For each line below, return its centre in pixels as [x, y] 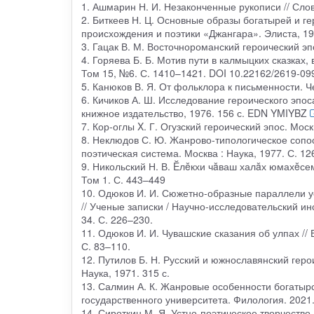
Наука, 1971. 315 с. [125, 273]
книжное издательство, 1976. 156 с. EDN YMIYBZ [194, 113]
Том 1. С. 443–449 [123, 180]
